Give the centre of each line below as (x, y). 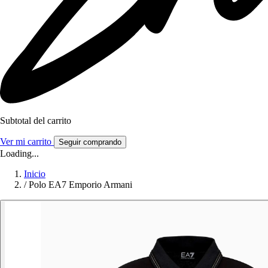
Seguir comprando (90, 142)
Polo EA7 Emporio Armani (80, 185)
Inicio (35, 174)
